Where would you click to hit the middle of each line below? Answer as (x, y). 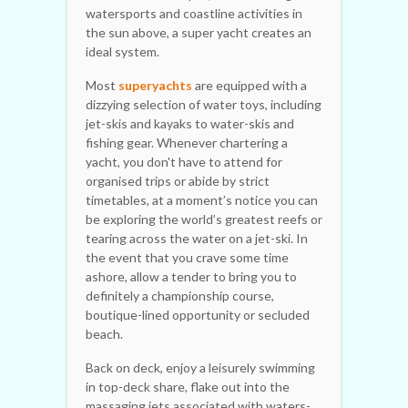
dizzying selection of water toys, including (204, 104)
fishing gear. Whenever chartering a (187, 142)
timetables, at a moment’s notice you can (202, 199)
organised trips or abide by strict (178, 180)
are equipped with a (250, 85)
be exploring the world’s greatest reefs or (204, 219)
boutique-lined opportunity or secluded (198, 314)
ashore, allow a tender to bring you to (191, 276)
